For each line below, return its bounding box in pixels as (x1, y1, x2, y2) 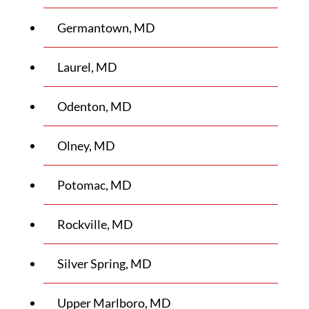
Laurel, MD (57, 59, 117, 74)
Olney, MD (57, 138, 115, 153)
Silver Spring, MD (57, 256, 152, 271)
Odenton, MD (57, 99, 132, 114)
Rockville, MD (57, 217, 133, 232)
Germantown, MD (57, 20, 155, 35)
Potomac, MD (57, 177, 132, 192)
